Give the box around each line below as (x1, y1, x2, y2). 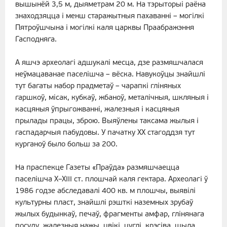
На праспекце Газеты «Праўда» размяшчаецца (15, 164, 179, 172)
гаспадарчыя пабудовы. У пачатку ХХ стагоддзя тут (15, 129, 195, 137)
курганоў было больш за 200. (15, 141, 118, 149)
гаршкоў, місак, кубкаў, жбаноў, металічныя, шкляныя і (15, 94, 209, 102)
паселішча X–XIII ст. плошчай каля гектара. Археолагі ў (15, 176, 208, 184)
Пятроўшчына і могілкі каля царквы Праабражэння (15, 24, 194, 32)
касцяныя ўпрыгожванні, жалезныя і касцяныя (15, 106, 179, 114)
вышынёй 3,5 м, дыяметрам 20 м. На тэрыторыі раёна (15, 1, 206, 9)
